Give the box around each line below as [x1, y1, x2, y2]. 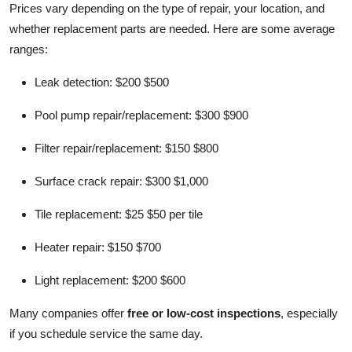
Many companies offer [9, 306, 127, 320]
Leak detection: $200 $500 [35, 75, 169, 89]
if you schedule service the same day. [9, 326, 203, 340]
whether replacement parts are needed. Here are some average [9, 21, 335, 35]
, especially [280, 306, 338, 320]
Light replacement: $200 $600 [35, 273, 185, 287]
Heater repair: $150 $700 [35, 240, 161, 254]
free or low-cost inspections [127, 306, 280, 320]
